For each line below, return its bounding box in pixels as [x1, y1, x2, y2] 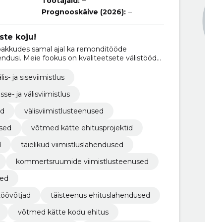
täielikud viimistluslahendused [20, 140, 123, 149]
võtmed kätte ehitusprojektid [31, 123, 133, 132]
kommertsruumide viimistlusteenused [15, 157, 149, 166]
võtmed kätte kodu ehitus [17, 207, 109, 217]
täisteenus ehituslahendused [50, 190, 150, 200]
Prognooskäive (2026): [42, 7, 126, 16]
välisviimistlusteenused [24, 106, 104, 115]
